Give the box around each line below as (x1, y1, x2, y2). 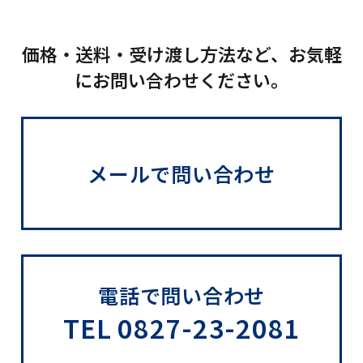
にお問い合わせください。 (75, 66, 288, 93)
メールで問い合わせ (88, 159, 275, 189)
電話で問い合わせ (98, 280, 265, 310)
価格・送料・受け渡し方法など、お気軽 (21, 41, 342, 67)
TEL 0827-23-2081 (63, 308, 300, 346)
